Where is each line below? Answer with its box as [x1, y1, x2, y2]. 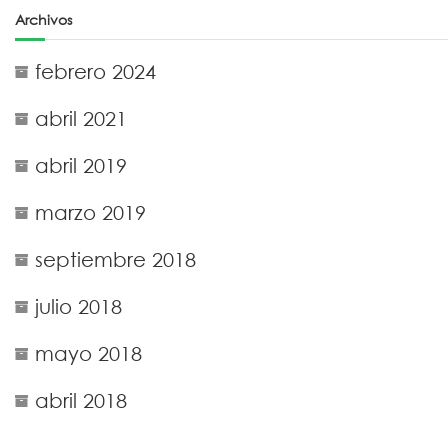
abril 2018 [34, 389, 127, 412]
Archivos [14, 10, 72, 29]
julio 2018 [34, 295, 122, 318]
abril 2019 [34, 154, 127, 177]
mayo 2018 [34, 342, 142, 365]
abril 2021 [34, 107, 127, 130]
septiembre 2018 [34, 248, 196, 271]
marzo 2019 [34, 201, 146, 224]
